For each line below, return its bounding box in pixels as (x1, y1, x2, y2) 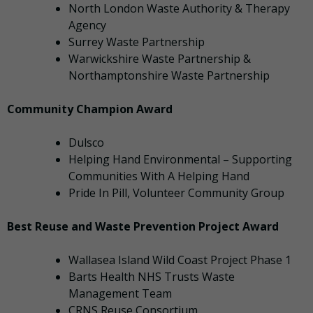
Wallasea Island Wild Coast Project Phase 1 (68, 252, 291, 268)
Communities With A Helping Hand (68, 168, 249, 184)
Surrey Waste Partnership (68, 34, 205, 50)
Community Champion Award (7, 101, 173, 117)
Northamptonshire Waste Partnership (68, 68, 270, 84)
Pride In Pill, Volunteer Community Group (68, 185, 284, 201)
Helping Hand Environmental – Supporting (68, 152, 292, 168)
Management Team (68, 286, 172, 302)
